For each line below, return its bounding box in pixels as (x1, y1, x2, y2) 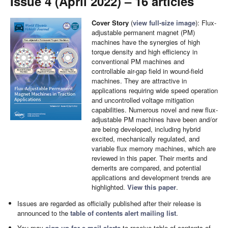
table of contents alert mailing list (70, 208, 177, 218)
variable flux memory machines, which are (92, 144, 216, 153)
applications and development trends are (92, 173, 211, 182)
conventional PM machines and (92, 56, 184, 66)
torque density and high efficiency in (92, 47, 197, 56)
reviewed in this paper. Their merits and (92, 153, 207, 163)
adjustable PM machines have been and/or (92, 115, 217, 124)
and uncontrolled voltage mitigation (92, 95, 194, 105)
